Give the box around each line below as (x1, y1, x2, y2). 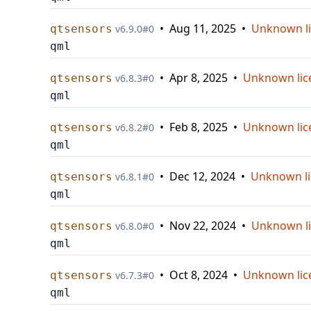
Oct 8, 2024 (169, 267, 228, 283)
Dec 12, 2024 (169, 169, 235, 184)
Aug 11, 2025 (169, 21, 236, 36)
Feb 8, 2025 (169, 119, 228, 135)
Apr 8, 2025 (169, 70, 228, 85)
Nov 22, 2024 (169, 218, 236, 233)
